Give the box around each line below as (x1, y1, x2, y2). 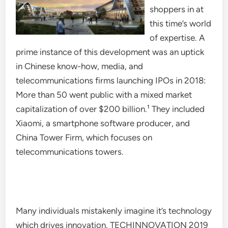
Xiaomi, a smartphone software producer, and (16, 118, 190, 128)
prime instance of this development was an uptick (16, 47, 205, 57)
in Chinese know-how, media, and (16, 61, 144, 71)
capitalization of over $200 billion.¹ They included (16, 104, 205, 114)
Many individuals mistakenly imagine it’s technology (16, 206, 212, 216)
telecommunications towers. (16, 147, 124, 157)
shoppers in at (150, 4, 204, 14)
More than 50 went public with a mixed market (16, 90, 192, 100)
